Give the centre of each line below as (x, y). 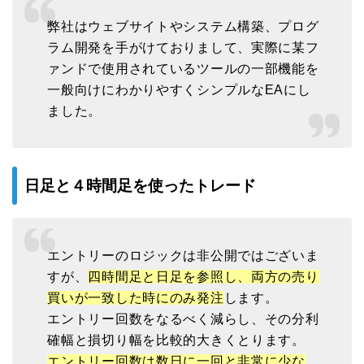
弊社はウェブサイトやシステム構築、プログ (183, 27)
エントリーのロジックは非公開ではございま (183, 256)
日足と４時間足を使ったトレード (140, 185)
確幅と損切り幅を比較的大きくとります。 (176, 340)
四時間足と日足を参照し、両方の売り (204, 277)
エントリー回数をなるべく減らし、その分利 (183, 319)
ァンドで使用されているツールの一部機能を (183, 69)
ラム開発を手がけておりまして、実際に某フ (183, 48)
